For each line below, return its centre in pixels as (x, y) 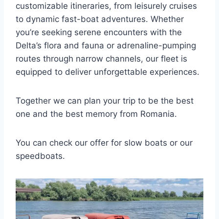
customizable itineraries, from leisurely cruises (106, 6)
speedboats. (40, 156)
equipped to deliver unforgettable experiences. (108, 72)
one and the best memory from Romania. (96, 114)
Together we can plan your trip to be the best (105, 101)
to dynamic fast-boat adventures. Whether (100, 19)
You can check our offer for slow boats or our (104, 143)
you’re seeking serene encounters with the (99, 33)
